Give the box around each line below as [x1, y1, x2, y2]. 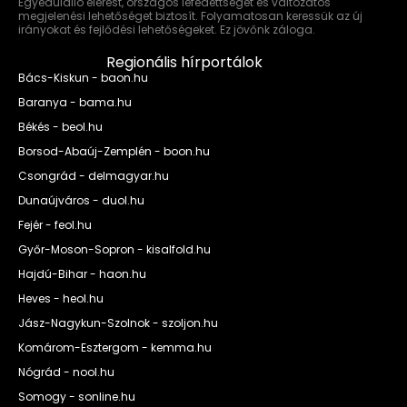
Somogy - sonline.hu [18, 389, 135, 404]
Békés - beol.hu [18, 119, 103, 134]
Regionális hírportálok [106, 52, 266, 73]
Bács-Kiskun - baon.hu [18, 70, 148, 85]
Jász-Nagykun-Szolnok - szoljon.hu [18, 315, 218, 331]
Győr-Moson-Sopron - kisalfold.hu [18, 242, 211, 257]
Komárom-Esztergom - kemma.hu [18, 340, 212, 355]
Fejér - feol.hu [18, 217, 92, 233]
